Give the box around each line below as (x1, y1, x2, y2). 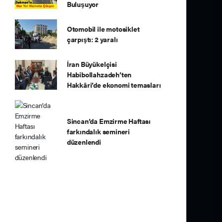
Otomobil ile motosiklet (66, 24, 140, 34)
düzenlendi (66, 136, 101, 147)
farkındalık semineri (66, 126, 130, 136)
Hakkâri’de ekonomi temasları (66, 80, 161, 90)
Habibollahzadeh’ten (66, 69, 132, 79)
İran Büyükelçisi (66, 59, 117, 69)
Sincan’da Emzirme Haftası (66, 115, 151, 126)
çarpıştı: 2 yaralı (66, 34, 118, 44)
